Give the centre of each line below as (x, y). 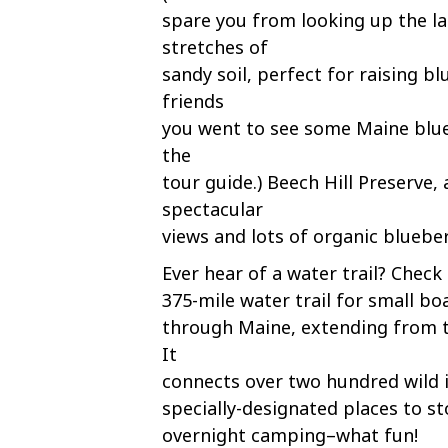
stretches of (215, 47)
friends (193, 101)
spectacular (212, 209)
